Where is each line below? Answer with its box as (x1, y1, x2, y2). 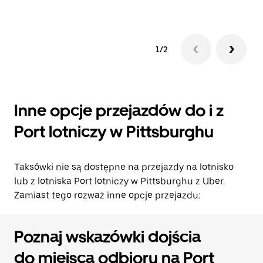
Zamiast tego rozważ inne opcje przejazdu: (14, 190, 200, 201)
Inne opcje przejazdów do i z (14, 100, 224, 120)
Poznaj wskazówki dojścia (14, 227, 201, 247)
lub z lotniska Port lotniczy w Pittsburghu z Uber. (14, 176, 225, 187)
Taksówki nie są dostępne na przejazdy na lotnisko (14, 161, 234, 173)
